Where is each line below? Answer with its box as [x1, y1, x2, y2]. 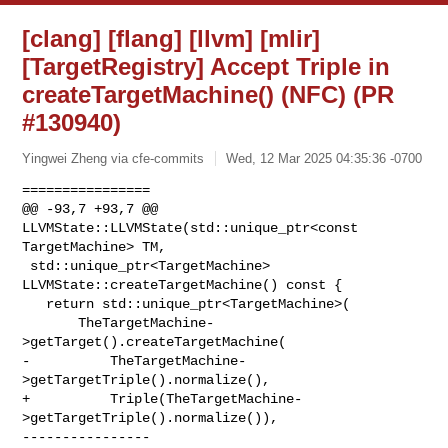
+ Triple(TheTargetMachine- [22, 390, 303, 407]
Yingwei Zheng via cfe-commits [22, 150, 205, 166]
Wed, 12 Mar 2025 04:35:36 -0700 [226, 150, 423, 166]
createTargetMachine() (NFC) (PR [22, 81, 395, 108]
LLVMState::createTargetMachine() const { [22, 276, 343, 293]
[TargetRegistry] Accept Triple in [22, 53, 391, 80]
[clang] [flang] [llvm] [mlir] [22, 25, 321, 52]
